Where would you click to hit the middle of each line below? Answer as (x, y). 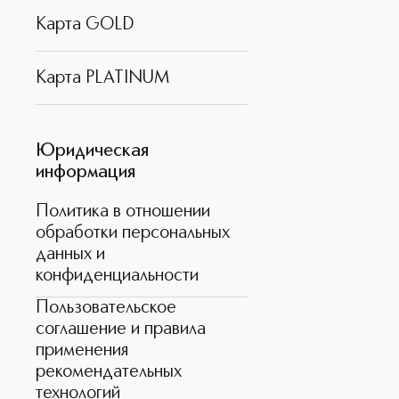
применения (82, 350)
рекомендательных (109, 372)
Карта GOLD (85, 24)
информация (85, 173)
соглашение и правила (121, 329)
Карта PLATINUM (102, 78)
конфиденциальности (117, 276)
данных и (70, 254)
